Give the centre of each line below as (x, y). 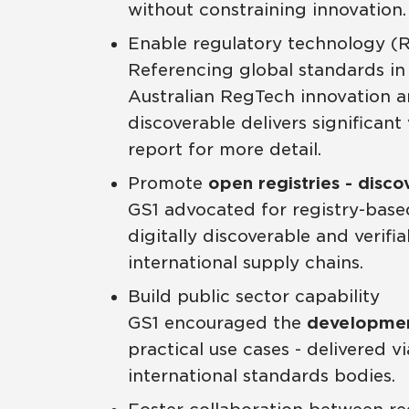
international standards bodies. (261, 375)
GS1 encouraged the (214, 322)
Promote (168, 183)
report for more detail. (224, 149)
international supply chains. (245, 262)
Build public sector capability (253, 296)
